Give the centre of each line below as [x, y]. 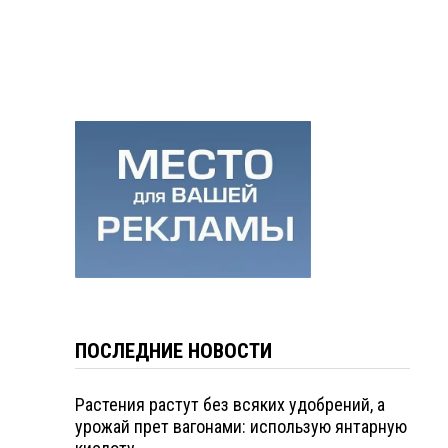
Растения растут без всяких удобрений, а [229, 404]
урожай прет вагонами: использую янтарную [240, 426]
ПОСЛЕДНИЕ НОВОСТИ [173, 350]
